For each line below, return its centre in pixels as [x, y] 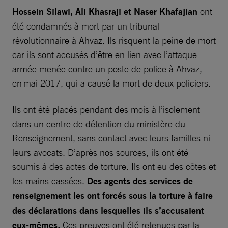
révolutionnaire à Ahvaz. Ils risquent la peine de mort [114, 40]
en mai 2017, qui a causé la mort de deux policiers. [114, 83]
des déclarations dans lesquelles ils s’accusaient [108, 210]
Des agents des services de [140, 181]
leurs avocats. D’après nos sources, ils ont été [100, 152]
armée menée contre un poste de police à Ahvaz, [107, 68]
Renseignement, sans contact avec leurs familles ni [111, 138]
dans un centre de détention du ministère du [99, 123]
